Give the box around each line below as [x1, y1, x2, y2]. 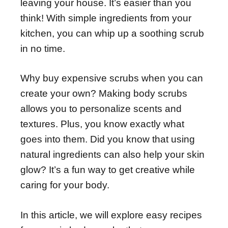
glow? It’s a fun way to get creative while [20, 164, 195, 175]
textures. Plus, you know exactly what [20, 119, 184, 129]
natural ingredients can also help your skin [20, 149, 205, 160]
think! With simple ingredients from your [20, 12, 191, 23]
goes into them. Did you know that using [20, 134, 195, 145]
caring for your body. [20, 180, 109, 190]
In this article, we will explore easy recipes [20, 209, 202, 220]
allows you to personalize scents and [20, 103, 182, 114]
